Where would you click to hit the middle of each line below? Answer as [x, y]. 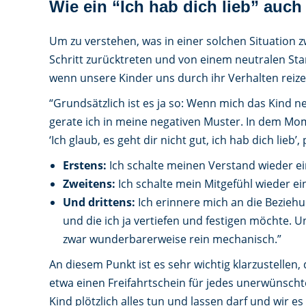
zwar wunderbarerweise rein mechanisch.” [172, 239]
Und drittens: [99, 202]
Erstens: [86, 165]
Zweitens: [89, 184]
